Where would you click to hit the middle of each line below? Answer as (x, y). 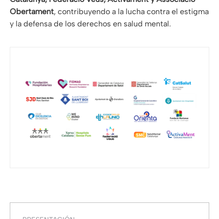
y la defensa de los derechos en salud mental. (90, 24)
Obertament (32, 12)
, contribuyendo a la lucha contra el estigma (131, 12)
